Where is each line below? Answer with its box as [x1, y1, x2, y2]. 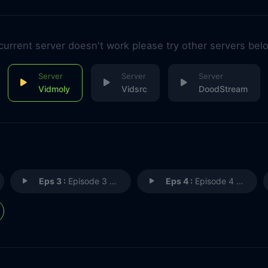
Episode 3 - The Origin [66, 175, 110, 186]
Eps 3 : [39, 175, 66, 186]
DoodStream [198, 83, 248, 94]
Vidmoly [38, 83, 70, 94]
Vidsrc [121, 83, 147, 94]
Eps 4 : [165, 175, 193, 186]
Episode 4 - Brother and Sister [192, 175, 236, 186]
